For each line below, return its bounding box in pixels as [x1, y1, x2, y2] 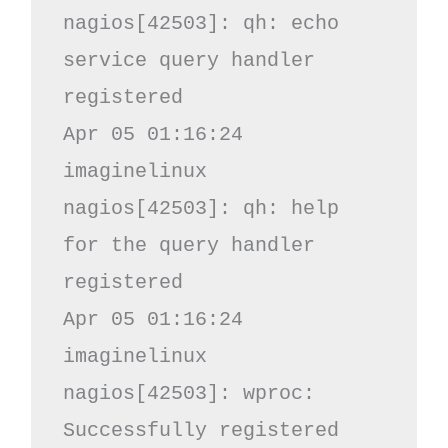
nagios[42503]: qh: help [62, 196, 339, 220]
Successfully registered [62, 418, 339, 442]
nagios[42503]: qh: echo [62, 11, 339, 35]
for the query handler [62, 233, 315, 257]
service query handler [62, 48, 315, 72]
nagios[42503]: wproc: [62, 381, 315, 405]
